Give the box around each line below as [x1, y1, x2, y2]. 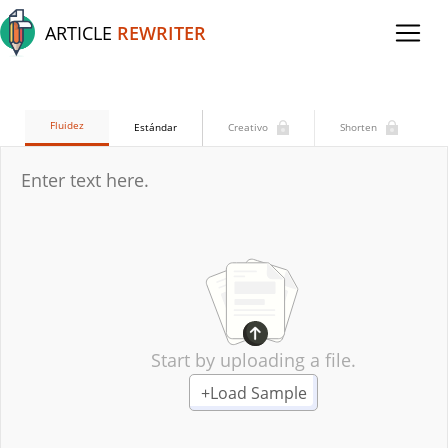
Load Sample [209, 381, 307, 404]
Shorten [340, 119, 377, 134]
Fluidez [50, 118, 84, 133]
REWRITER [117, 21, 206, 46]
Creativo [228, 119, 268, 134]
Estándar [134, 119, 177, 134]
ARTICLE [45, 21, 112, 46]
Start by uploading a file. [151, 348, 356, 373]
